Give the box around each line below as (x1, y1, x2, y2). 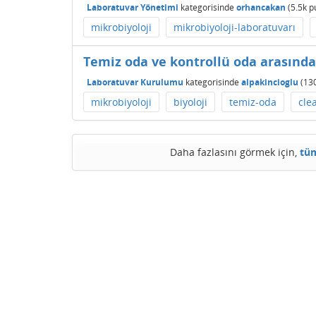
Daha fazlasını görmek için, (169, 145, 300, 159)
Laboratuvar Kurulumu (87, 75, 183, 88)
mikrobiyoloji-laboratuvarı (174, 20, 296, 34)
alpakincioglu (241, 75, 298, 88)
